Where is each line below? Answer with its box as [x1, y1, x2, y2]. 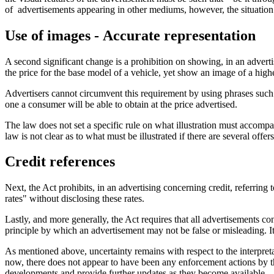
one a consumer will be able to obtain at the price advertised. [5, 98, 237, 109]
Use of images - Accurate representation [5, 27, 256, 43]
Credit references [5, 154, 115, 170]
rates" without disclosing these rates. [5, 193, 144, 204]
